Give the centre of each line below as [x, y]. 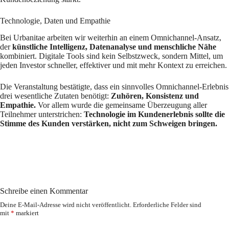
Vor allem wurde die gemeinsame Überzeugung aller [121, 105]
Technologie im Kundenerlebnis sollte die [154, 114]
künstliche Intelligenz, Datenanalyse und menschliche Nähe [114, 47]
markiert [27, 213]
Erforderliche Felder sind [167, 204]
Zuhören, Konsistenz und [155, 96]
